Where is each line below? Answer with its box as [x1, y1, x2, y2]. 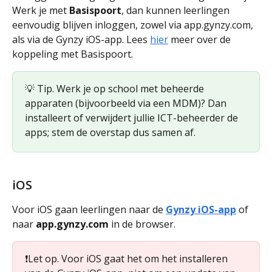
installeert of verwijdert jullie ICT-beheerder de [25, 111, 240, 125]
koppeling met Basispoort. [12, 47, 133, 61]
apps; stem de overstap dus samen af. [25, 126, 198, 140]
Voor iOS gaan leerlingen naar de [12, 202, 166, 216]
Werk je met [12, 4, 69, 18]
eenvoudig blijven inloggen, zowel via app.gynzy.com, [12, 18, 256, 32]
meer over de [168, 33, 233, 47]
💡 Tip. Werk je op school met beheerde [25, 82, 206, 96]
